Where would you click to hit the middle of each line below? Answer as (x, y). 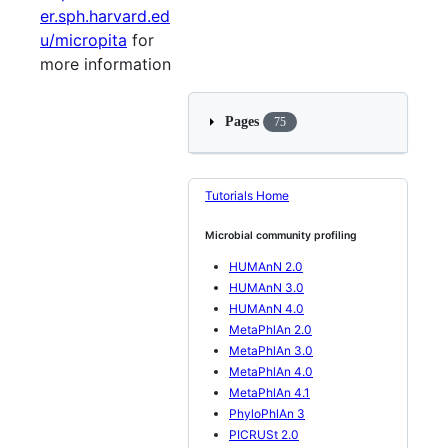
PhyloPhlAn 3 (267, 413)
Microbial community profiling (281, 235)
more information (105, 63)
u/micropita (83, 39)
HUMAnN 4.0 (266, 308)
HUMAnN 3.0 (266, 287)
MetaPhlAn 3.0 (271, 350)
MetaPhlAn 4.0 (271, 371)
